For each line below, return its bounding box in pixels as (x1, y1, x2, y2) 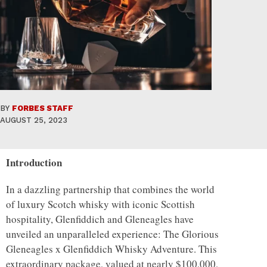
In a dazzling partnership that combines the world (6, 182, 215, 197)
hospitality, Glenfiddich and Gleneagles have (6, 212, 194, 226)
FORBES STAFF (12, 104, 73, 113)
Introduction (6, 155, 62, 170)
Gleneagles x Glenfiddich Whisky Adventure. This (6, 242, 217, 256)
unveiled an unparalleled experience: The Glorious (6, 227, 219, 241)
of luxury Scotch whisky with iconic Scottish (6, 197, 195, 212)
